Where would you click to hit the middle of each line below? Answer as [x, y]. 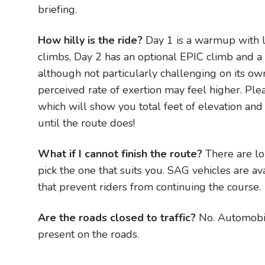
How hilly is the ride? [90, 40]
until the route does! [86, 123]
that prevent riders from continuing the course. [149, 187]
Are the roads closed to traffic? [118, 217]
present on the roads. [88, 234]
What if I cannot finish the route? [122, 153]
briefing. [57, 9]
